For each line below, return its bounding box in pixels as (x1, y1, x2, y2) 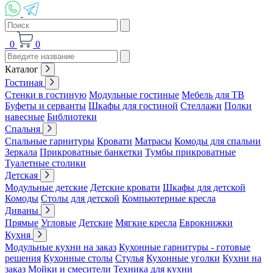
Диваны (5, 205, 41, 216)
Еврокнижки (179, 218, 233, 228)
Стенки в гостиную (5, 90, 87, 100)
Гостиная (5, 77, 45, 88)
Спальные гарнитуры (5, 136, 94, 146)
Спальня (5, 124, 43, 134)
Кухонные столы (43, 253, 113, 263)
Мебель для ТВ (182, 90, 244, 100)
